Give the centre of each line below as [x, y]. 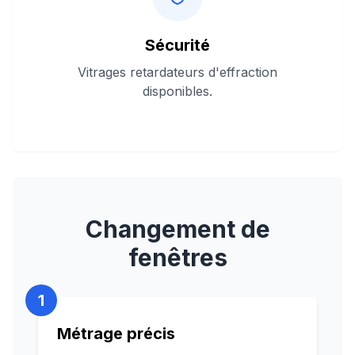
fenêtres [177, 258]
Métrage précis [116, 334]
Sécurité [177, 45]
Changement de [177, 229]
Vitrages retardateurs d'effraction [177, 72]
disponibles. [177, 91]
